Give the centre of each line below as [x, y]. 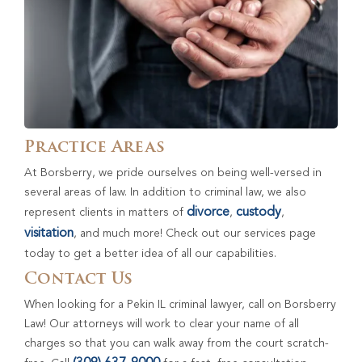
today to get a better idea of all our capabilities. [150, 253]
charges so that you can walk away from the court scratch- [177, 343]
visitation [49, 233]
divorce [208, 212]
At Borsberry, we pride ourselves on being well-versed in [173, 173]
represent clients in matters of [105, 212]
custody [259, 212]
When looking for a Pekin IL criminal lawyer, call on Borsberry [180, 304]
